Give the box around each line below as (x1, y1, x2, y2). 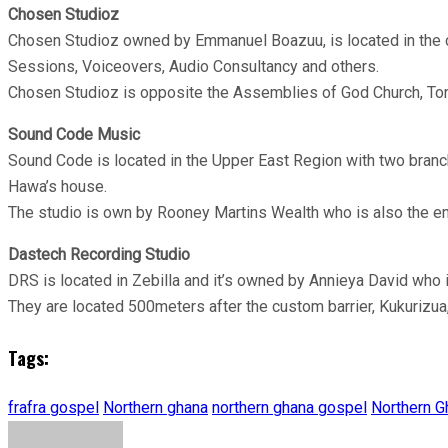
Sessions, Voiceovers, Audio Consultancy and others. (8, 56, 379, 76)
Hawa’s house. (8, 176, 107, 196)
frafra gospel (8, 398, 99, 418)
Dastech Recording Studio (8, 244, 190, 264)
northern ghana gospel (212, 398, 367, 418)
